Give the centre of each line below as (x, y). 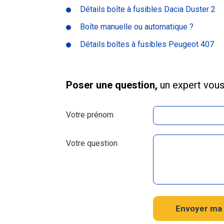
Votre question (92, 143)
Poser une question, (113, 85)
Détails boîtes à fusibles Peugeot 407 (147, 44)
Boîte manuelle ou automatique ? (137, 27)
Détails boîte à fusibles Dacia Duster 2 (148, 9)
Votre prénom (90, 115)
